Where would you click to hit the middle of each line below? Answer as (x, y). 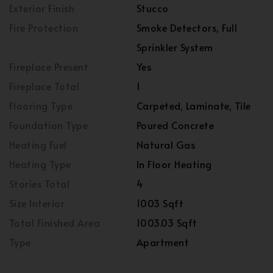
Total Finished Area (55, 223)
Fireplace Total (44, 86)
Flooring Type (41, 106)
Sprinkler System (175, 47)
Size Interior (37, 203)
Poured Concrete (175, 125)
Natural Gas (166, 145)
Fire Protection (44, 28)
